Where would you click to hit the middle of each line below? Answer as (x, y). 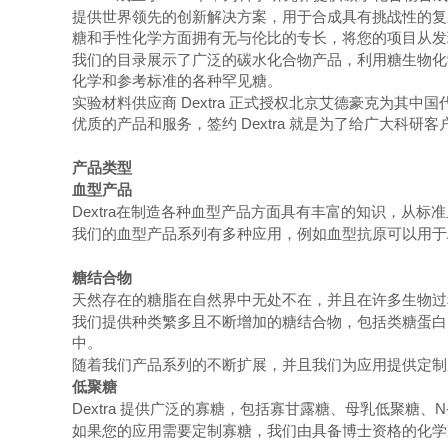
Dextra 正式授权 (233, 102)
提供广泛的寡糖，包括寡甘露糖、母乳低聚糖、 (277, 408)
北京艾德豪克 (334, 102)
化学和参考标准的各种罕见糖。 (177, 80)
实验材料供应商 (124, 102)
